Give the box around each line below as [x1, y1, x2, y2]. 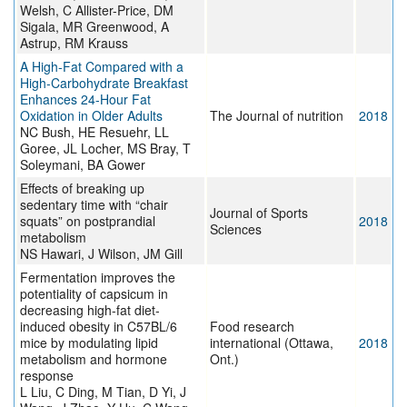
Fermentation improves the [20, 268, 175, 287]
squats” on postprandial [20, 212, 155, 231]
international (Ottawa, [210, 333, 333, 352]
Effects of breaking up [20, 179, 144, 198]
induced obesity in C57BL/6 [20, 317, 177, 336]
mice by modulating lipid [20, 333, 158, 352]
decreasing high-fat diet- [20, 301, 160, 320]
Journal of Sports [210, 203, 308, 223]
